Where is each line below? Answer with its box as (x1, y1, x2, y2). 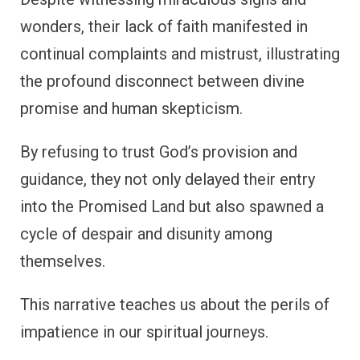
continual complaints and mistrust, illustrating (20, 43, 340, 63)
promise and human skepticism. (20, 98, 243, 118)
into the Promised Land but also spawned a (20, 196, 324, 216)
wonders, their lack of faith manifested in (20, 16, 308, 36)
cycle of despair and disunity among (20, 223, 272, 243)
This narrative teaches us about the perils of (20, 294, 329, 314)
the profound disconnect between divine (20, 71, 305, 91)
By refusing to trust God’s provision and (20, 141, 297, 162)
